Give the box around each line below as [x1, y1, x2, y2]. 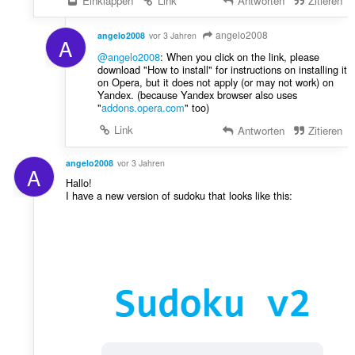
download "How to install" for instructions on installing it [97, 61, 347, 77]
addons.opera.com [101, 99, 185, 115]
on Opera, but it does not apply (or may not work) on [97, 74, 334, 90]
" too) [184, 99, 209, 115]
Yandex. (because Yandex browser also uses [97, 86, 297, 102]
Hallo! [65, 175, 92, 191]
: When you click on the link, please [159, 48, 319, 64]
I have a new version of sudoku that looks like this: [65, 188, 292, 204]
